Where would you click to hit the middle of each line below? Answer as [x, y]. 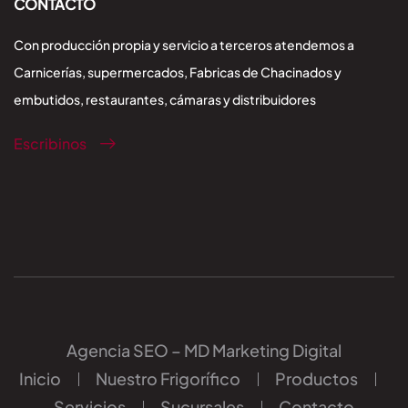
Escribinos [50, 144]
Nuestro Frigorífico [168, 379]
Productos [316, 379]
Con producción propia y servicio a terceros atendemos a [184, 45]
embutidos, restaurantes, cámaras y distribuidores [165, 100]
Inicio [40, 379]
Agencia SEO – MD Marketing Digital [204, 351]
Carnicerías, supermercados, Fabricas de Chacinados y [178, 72]
